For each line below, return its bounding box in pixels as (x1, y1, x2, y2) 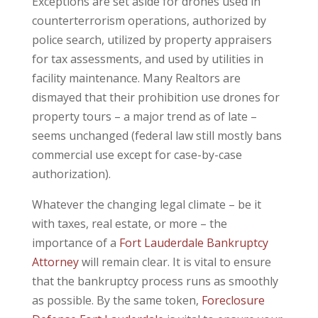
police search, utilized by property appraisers (31, 31, 272, 48)
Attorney (31, 253, 79, 270)
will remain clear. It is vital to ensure (78, 253, 271, 270)
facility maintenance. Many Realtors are (31, 70, 241, 86)
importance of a (31, 234, 119, 251)
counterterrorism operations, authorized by (31, 12, 266, 28)
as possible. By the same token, (31, 292, 202, 308)
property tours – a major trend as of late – (31, 108, 257, 124)
